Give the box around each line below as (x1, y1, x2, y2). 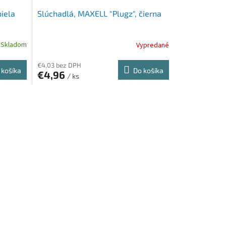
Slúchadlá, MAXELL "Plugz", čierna (37, 9, 161, 19)
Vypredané (136, 40, 169, 50)
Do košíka (133, 66, 163, 75)
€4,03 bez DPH (37, 61, 81, 70)
